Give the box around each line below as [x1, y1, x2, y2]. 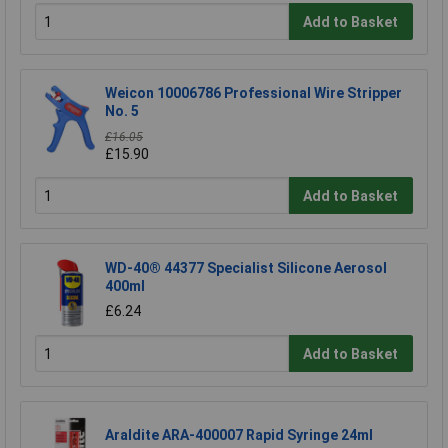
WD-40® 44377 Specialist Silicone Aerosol [105, 259, 387, 276]
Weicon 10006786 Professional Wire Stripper [105, 84, 402, 101]
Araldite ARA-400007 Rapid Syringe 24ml [105, 426, 373, 443]
